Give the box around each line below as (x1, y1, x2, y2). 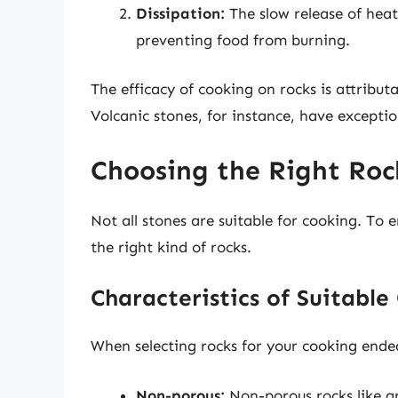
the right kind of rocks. (91, 237, 251, 256)
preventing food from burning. (136, 30, 350, 49)
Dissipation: (136, 4, 225, 22)
